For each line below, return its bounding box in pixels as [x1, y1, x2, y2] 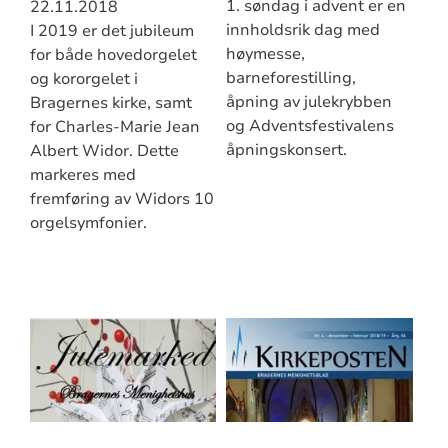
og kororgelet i [29, 68, 138, 91]
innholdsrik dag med [225, 19, 380, 42]
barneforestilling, [225, 67, 356, 90]
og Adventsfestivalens [225, 115, 394, 138]
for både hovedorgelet [29, 44, 197, 67]
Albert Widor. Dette [29, 140, 179, 163]
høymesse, [225, 43, 305, 66]
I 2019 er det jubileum [29, 20, 194, 43]
